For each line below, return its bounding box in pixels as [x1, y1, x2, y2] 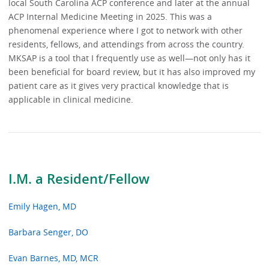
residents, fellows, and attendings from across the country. [8, 38, 245, 50]
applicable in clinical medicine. [8, 94, 136, 106]
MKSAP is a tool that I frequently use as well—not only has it [8, 52, 251, 64]
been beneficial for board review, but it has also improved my [8, 66, 256, 78]
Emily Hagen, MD [8, 200, 77, 212]
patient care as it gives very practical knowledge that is [8, 80, 229, 92]
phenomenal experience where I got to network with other [8, 25, 243, 37]
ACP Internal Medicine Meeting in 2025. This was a [8, 11, 213, 23]
